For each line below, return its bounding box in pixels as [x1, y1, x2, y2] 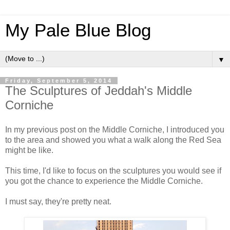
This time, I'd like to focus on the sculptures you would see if [5, 166, 221, 175]
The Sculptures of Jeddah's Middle [5, 84, 192, 98]
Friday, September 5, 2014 [5, 78, 112, 84]
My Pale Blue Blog [5, 21, 151, 40]
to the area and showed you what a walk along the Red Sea [5, 135, 221, 144]
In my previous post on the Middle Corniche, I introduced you [5, 125, 224, 134]
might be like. [5, 145, 53, 155]
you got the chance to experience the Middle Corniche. [5, 176, 203, 185]
